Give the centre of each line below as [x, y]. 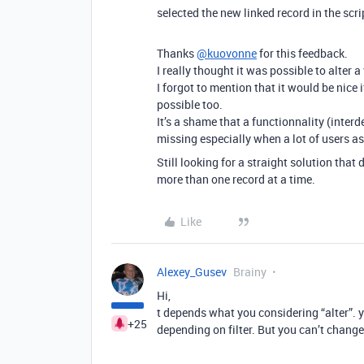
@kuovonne [227, 53]
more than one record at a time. [236, 179]
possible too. [190, 104]
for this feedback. [302, 53]
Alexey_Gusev [192, 272]
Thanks [177, 53]
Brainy [250, 272]
